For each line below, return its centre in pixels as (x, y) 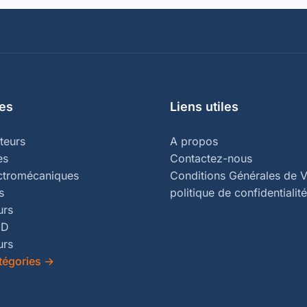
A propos (194, 141)
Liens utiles (204, 107)
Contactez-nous (211, 158)
